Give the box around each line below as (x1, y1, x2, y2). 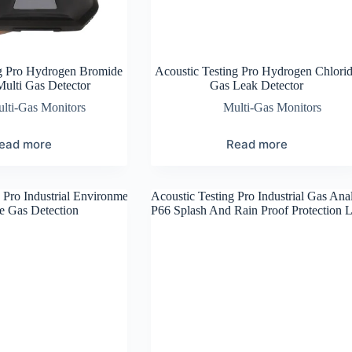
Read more (225, 136, 288, 152)
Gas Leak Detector (210, 78, 304, 92)
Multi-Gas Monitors (223, 100, 322, 114)
